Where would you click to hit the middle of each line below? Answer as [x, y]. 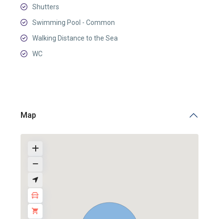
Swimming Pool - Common [74, 22]
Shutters [46, 7]
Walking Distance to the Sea [75, 38]
